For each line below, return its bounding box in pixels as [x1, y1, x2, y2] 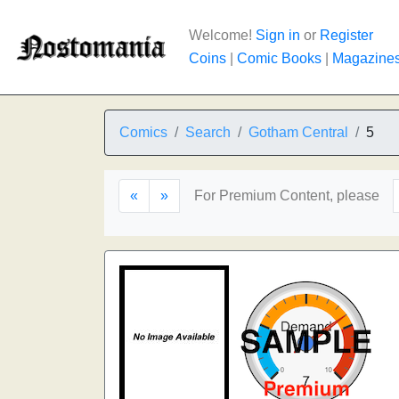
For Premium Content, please [194, 188, 379, 203]
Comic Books [237, 51, 322, 66]
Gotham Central [248, 125, 348, 140]
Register [320, 28, 373, 43]
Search [185, 125, 231, 140]
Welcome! [189, 28, 256, 43]
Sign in [256, 28, 300, 43]
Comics [119, 125, 167, 140]
